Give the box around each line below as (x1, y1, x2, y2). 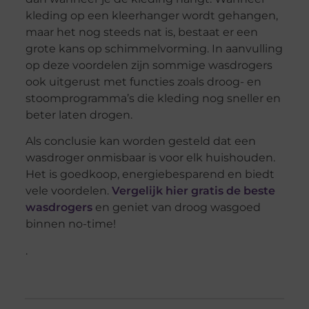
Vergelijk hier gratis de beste (111, 184, 275, 198)
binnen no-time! (25, 217, 116, 231)
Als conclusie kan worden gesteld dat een (25, 134, 256, 148)
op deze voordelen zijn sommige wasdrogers (25, 59, 272, 72)
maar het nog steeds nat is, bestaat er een (25, 26, 258, 39)
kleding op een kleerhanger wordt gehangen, (25, 9, 278, 23)
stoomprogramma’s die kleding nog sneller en (25, 92, 281, 106)
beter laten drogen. (25, 108, 132, 122)
